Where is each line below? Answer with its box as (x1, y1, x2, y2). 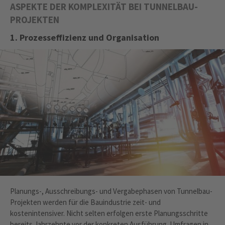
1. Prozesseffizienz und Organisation (10, 32, 159, 44)
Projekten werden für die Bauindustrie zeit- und (10, 197, 161, 207)
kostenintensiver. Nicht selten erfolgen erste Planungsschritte (10, 208, 208, 218)
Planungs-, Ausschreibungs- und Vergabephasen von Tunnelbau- (10, 186, 212, 196)
